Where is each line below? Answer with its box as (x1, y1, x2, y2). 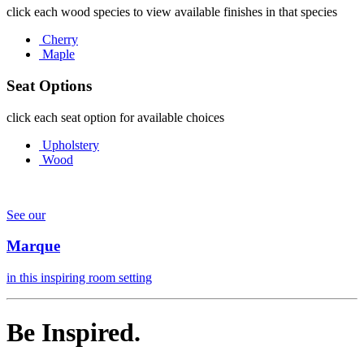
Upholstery (42, 137, 99, 152)
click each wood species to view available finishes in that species (6, 5, 337, 19)
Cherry (42, 32, 78, 47)
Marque (6, 237, 60, 255)
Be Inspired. (6, 317, 141, 347)
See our (6, 207, 45, 222)
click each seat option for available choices (6, 110, 224, 124)
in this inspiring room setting (6, 271, 152, 285)
